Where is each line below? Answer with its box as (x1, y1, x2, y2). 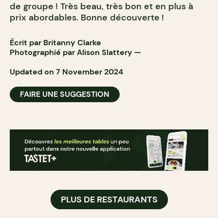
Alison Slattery (77, 47, 132, 58)
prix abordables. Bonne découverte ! (10, 12, 164, 24)
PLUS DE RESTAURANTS (60, 193, 158, 205)
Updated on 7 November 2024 (10, 67, 123, 77)
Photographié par (10, 47, 77, 58)
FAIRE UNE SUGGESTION (20, 89, 109, 100)
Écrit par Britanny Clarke (10, 37, 101, 48)
